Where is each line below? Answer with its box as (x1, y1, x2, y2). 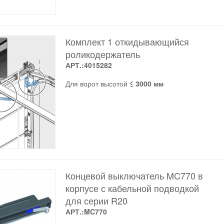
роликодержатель (65, 47, 140, 61)
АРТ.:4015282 (65, 60, 112, 70)
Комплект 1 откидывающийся (65, 35, 189, 48)
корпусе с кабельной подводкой (65, 181, 199, 194)
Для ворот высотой (65, 78, 129, 89)
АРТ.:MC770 (65, 206, 107, 216)
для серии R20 (65, 193, 127, 207)
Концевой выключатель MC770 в (65, 168, 203, 182)
